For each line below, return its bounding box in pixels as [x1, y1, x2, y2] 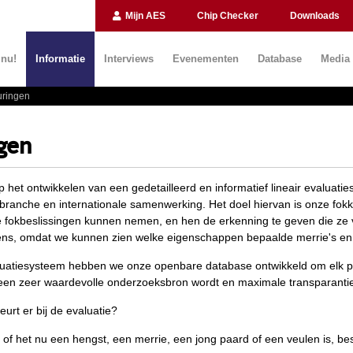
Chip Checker [197, 10, 258, 21]
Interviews [104, 53, 154, 65]
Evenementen [173, 53, 239, 65]
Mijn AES [123, 10, 165, 21]
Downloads [290, 10, 340, 21]
